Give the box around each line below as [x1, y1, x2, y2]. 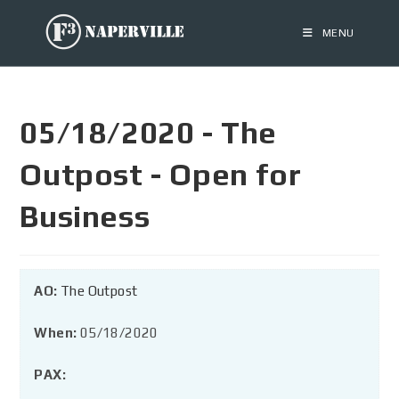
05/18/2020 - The [20, 115, 278, 150]
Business [20, 199, 151, 233]
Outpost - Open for [20, 157, 302, 191]
